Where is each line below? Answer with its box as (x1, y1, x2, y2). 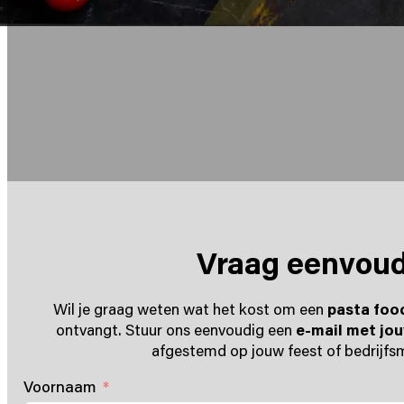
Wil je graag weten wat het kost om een (53, 298, 327, 319)
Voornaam (23, 376, 96, 398)
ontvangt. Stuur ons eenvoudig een (56, 318, 296, 340)
